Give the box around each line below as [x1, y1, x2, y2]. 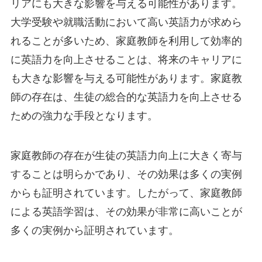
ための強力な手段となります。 [10, 110, 158, 122]
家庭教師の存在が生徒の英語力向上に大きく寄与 [10, 150, 242, 162]
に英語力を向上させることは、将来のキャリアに [10, 54, 242, 66]
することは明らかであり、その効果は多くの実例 [10, 168, 242, 181]
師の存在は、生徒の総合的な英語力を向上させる [10, 91, 242, 104]
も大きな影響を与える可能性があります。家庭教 [10, 73, 242, 85]
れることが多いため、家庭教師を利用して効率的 [10, 35, 242, 47]
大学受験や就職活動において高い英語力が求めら [10, 16, 242, 29]
